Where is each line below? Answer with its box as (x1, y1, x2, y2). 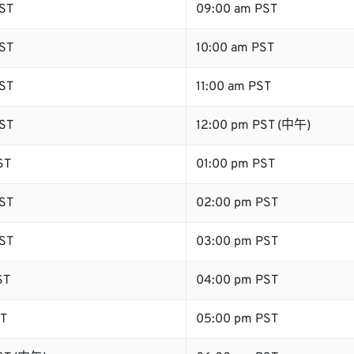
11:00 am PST (196, 79, 271, 95)
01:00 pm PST (196, 156, 275, 172)
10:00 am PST (196, 40, 274, 56)
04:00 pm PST (196, 273, 278, 288)
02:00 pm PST (196, 195, 278, 211)
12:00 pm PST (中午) (196, 118, 311, 134)
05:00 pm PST (196, 311, 278, 327)
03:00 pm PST (196, 234, 278, 250)
